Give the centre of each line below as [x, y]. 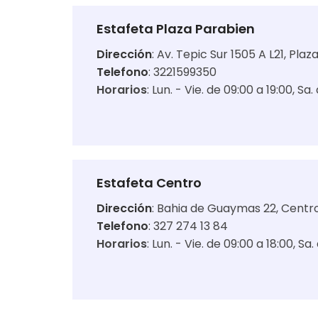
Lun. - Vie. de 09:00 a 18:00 [223, 244]
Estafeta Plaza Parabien [176, 29]
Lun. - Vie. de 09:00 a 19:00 [222, 90]
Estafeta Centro [149, 183]
